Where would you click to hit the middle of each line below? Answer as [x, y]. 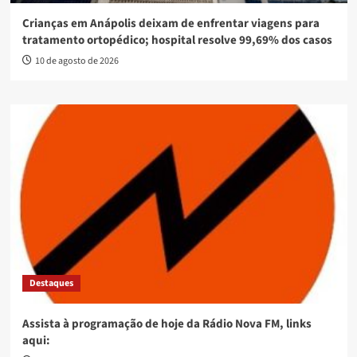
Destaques [51, 283]
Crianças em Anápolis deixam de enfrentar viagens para [171, 23]
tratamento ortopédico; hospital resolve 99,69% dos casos [177, 40]
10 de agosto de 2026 [76, 61]
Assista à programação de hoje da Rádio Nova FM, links [167, 324]
